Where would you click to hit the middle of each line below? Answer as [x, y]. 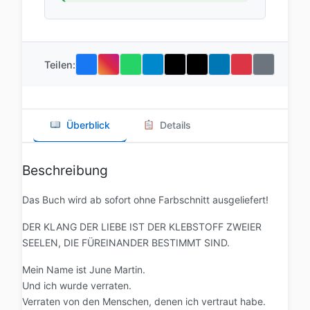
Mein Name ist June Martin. [84, 270]
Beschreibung [65, 171]
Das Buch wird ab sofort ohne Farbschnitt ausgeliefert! [145, 200]
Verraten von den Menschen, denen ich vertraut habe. [144, 302]
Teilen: [60, 64]
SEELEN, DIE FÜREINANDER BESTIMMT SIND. [126, 243]
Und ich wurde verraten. [77, 286]
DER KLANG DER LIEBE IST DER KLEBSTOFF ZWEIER [142, 227]
